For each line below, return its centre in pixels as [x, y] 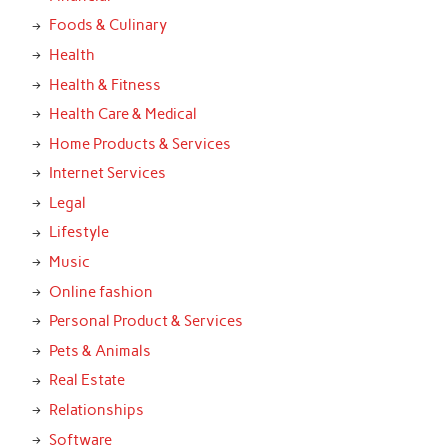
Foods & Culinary [107, 25]
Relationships [96, 410]
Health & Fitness [104, 84]
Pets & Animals [99, 350]
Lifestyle [78, 232]
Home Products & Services [139, 143]
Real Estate [86, 380]
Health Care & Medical [122, 114]
